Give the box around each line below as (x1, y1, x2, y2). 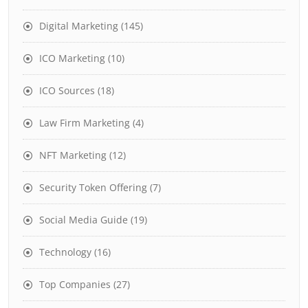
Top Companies (39, 277, 111, 291)
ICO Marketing (39, 51, 105, 65)
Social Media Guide (39, 212, 128, 226)
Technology (39, 245, 91, 258)
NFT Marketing (39, 148, 107, 162)
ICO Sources (39, 83, 95, 97)
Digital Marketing (39, 19, 118, 32)
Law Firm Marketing (39, 115, 130, 129)
